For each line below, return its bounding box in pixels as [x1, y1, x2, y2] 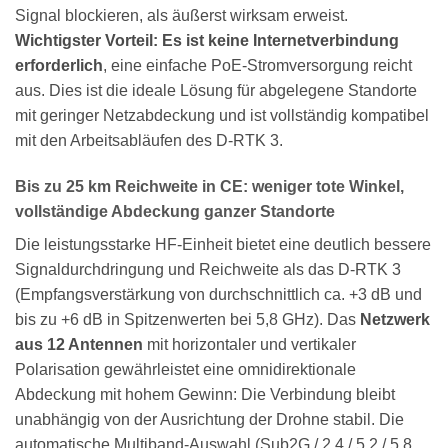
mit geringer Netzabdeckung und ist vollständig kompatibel [15, 107, 429, 125]
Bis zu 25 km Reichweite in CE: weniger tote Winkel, [15, 177, 404, 195]
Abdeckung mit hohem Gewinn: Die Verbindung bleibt [15, 385, 395, 403]
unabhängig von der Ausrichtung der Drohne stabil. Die [15, 410, 404, 428]
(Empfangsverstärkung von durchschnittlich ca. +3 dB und [15, 285, 422, 303]
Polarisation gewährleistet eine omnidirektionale [15, 360, 356, 378]
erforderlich [15, 57, 103, 75]
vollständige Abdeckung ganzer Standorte [15, 202, 335, 220]
